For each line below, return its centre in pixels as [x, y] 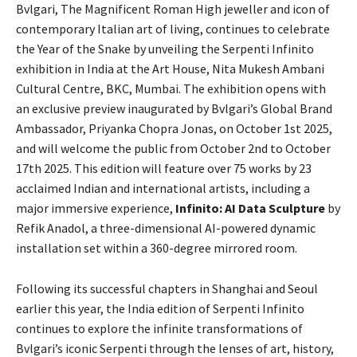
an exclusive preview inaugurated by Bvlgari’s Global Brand [174, 108]
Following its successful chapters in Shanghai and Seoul [167, 288]
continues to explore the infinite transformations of [159, 328]
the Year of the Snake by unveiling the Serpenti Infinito [165, 49]
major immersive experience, [96, 208]
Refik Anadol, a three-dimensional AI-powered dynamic [166, 228]
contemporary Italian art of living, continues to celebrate [173, 29]
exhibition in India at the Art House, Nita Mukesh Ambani [170, 69]
